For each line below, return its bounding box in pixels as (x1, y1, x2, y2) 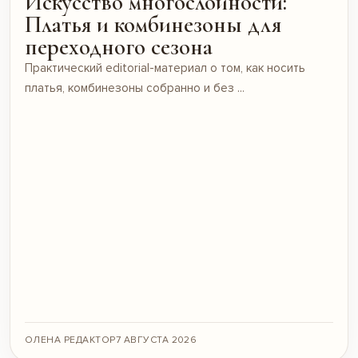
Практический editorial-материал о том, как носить (25, 60, 305, 75)
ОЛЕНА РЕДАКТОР (25, 333, 116, 346)
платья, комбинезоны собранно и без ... (25, 80, 245, 95)
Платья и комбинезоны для (25, 10, 281, 38)
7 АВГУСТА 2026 (115, 333, 197, 346)
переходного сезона (25, 32, 213, 61)
